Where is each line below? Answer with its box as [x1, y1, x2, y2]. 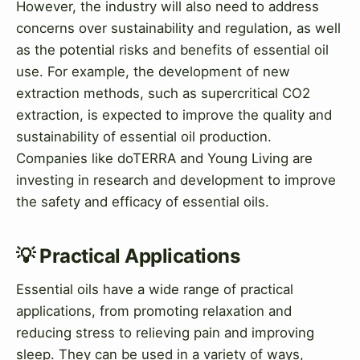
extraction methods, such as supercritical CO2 [16, 84, 310, 101]
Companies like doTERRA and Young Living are [16, 149, 313, 166]
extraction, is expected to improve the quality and [16, 106, 332, 123]
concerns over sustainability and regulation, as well [16, 19, 341, 36]
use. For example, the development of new [16, 63, 290, 80]
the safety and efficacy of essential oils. [16, 193, 269, 210]
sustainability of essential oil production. [16, 128, 272, 145]
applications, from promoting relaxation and [16, 302, 292, 319]
